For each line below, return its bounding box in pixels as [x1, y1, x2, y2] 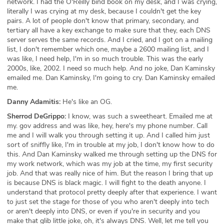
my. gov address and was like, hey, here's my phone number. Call [7, 120, 207, 130]
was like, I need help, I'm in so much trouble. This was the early [7, 53, 203, 63]
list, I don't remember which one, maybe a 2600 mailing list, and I [7, 44, 209, 54]
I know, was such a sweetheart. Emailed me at [66, 111, 212, 121]
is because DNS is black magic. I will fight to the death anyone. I [7, 177, 206, 187]
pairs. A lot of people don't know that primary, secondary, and [7, 15, 198, 25]
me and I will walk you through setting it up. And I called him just [7, 130, 210, 140]
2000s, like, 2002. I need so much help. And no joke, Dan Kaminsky [7, 63, 215, 73]
